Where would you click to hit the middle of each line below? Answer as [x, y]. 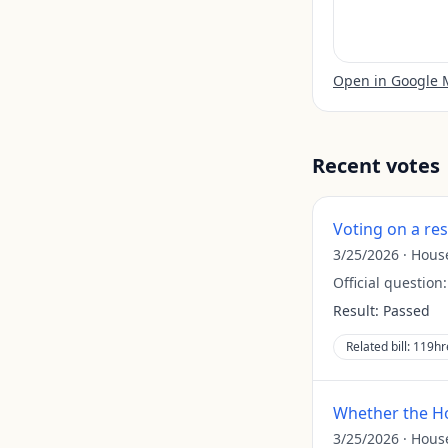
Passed [406, 310]
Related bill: [379, 346]
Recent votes [376, 165]
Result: [356, 310]
